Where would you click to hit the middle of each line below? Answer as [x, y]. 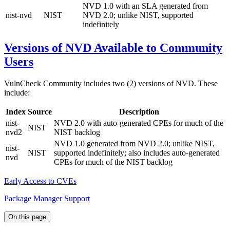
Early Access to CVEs [40, 181]
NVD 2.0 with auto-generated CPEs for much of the [139, 123]
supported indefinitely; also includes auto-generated [137, 152]
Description [139, 111]
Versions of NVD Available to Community [113, 47]
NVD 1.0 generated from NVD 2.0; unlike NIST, [134, 143]
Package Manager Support [47, 198]
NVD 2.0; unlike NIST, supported [138, 15]
